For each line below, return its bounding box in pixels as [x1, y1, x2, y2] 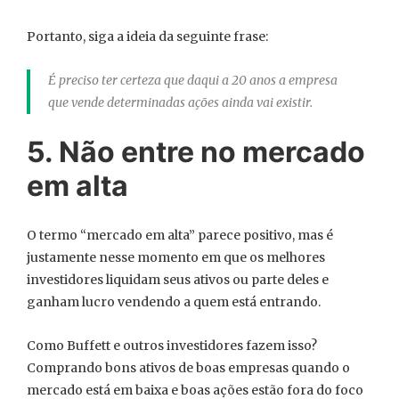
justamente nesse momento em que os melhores [27, 249, 325, 266]
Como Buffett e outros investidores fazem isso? [27, 338, 317, 354]
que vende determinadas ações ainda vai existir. [48, 94, 313, 111]
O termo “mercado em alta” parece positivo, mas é [27, 227, 333, 244]
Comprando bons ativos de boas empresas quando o [27, 360, 350, 377]
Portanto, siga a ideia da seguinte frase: [27, 28, 268, 45]
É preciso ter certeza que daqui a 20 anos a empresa [48, 72, 338, 89]
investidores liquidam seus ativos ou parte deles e [27, 272, 329, 289]
